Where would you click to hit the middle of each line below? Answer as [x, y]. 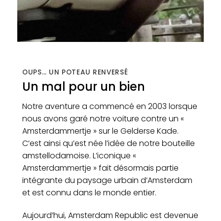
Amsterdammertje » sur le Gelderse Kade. [100, 131]
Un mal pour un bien [84, 87]
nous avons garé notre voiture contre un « [103, 119]
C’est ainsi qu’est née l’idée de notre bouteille [109, 144]
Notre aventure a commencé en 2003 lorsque [110, 107]
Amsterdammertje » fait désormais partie [100, 168]
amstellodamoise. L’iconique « [79, 156]
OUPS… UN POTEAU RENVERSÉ [75, 72]
